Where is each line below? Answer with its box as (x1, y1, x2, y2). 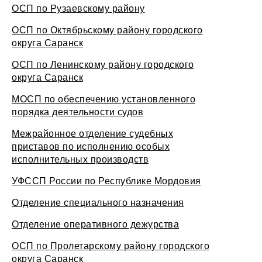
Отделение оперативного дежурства (12, 217, 179, 230)
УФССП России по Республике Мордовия (12, 174, 201, 187)
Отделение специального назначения (12, 195, 184, 209)
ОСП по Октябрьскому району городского (12, 23, 203, 36)
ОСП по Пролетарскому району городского (12, 239, 209, 252)
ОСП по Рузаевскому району (12, 1, 145, 15)
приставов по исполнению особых (12, 139, 170, 153)
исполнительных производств (12, 152, 149, 166)
